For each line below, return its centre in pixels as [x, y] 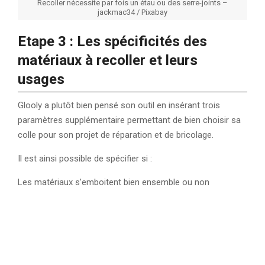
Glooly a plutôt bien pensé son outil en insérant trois [119, 105]
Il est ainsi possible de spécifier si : [85, 158]
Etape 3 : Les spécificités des [112, 41]
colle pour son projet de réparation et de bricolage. [116, 135]
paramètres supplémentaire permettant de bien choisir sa [129, 120]
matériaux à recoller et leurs [108, 60]
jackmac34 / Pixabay [132, 12]
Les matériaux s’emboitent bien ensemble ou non [114, 182]
